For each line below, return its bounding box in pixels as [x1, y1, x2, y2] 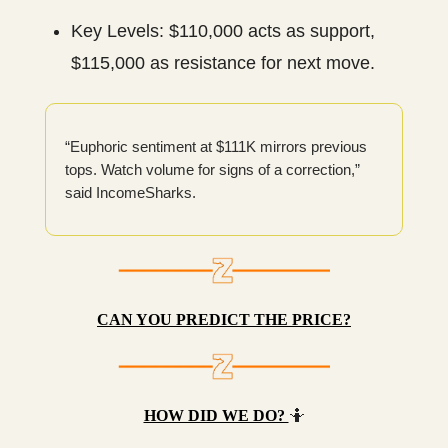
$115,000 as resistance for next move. [71, 52, 375, 73]
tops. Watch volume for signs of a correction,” [65, 160, 360, 178]
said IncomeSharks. [65, 183, 196, 201]
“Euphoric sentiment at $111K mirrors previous [65, 137, 367, 155]
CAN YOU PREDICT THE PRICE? [97, 310, 351, 328]
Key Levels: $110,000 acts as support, [71, 20, 375, 41]
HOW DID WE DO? [143, 406, 289, 424]
